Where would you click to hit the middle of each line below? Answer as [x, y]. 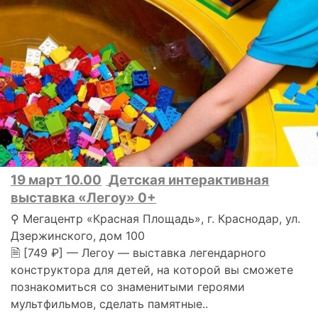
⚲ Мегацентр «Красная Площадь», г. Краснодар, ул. [155, 218]
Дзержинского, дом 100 [78, 235]
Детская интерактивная [189, 180]
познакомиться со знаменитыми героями [128, 286]
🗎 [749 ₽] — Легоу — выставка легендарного [138, 252]
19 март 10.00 [56, 180]
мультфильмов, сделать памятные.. [109, 303]
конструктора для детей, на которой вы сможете [152, 269]
